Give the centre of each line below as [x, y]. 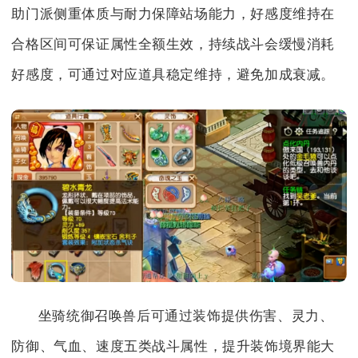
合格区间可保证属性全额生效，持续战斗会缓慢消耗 [173, 45]
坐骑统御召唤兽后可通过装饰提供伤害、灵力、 [186, 316]
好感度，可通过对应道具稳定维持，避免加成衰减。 [173, 75]
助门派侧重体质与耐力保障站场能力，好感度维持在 [173, 14]
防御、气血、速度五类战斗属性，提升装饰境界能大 [173, 346]
